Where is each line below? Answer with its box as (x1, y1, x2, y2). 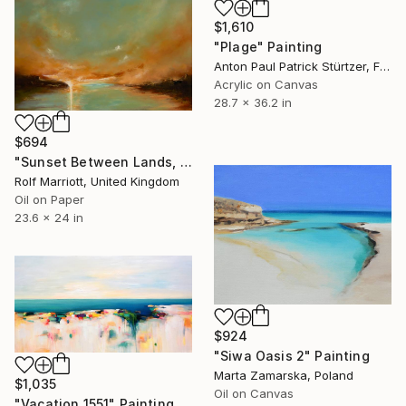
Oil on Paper (14, 191, 84, 207)
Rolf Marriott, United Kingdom (14, 173, 179, 188)
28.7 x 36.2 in (214, 94, 292, 110)
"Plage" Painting (214, 38, 323, 54)
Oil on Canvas (214, 385, 294, 401)
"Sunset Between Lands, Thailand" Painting (179, 153, 192, 169)
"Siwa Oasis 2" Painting (214, 347, 370, 363)
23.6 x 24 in (14, 209, 83, 225)
